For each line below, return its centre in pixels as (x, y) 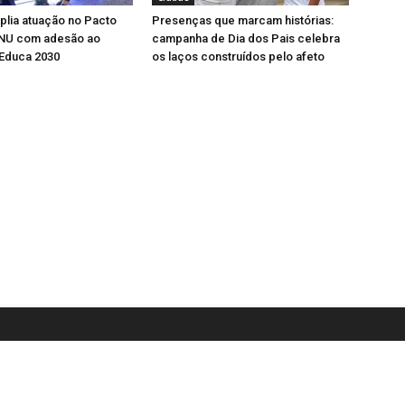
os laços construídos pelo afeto (238, 57)
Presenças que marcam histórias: (243, 21)
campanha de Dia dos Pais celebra (246, 39)
